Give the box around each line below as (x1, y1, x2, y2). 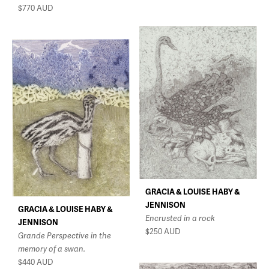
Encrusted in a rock (145, 213, 215, 224)
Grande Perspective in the (18, 230, 111, 241)
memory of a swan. (18, 243, 85, 255)
